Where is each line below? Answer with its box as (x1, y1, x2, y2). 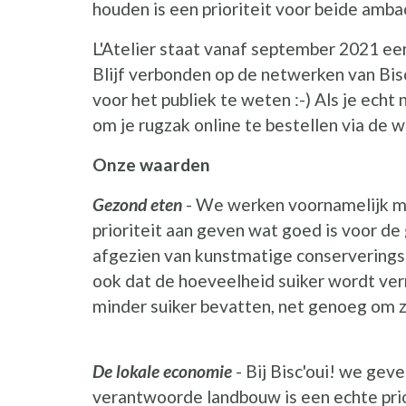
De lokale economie (92, 361, 232, 382)
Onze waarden (92, 154, 210, 176)
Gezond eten (92, 194, 182, 216)
